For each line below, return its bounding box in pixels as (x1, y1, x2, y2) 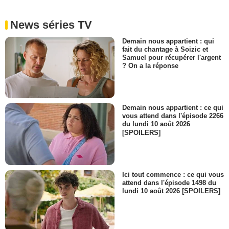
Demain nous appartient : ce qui (122, 104, 223, 112)
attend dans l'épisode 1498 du (122, 178, 216, 187)
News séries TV (10, 18, 92, 31)
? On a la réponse (122, 62, 178, 70)
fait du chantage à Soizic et (122, 45, 208, 54)
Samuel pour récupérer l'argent (122, 54, 221, 62)
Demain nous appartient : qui (122, 37, 214, 45)
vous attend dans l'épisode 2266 (122, 112, 223, 120)
